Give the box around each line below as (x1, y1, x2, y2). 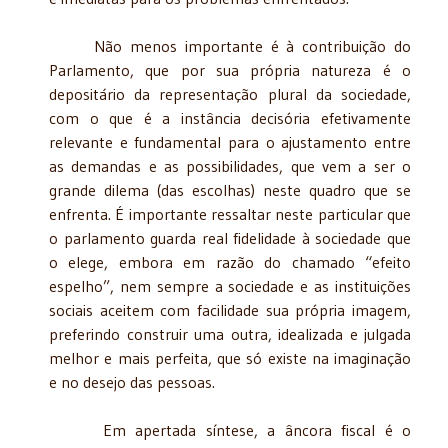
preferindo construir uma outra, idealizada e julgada (49, 323, 411, 344)
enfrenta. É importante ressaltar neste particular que (49, 203, 411, 224)
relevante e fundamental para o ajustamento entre (49, 131, 411, 152)
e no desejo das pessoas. (49, 371, 215, 392)
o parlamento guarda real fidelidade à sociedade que (49, 227, 411, 248)
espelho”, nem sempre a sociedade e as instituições (49, 275, 411, 296)
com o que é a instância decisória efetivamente (49, 107, 411, 128)
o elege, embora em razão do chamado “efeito (49, 251, 411, 272)
